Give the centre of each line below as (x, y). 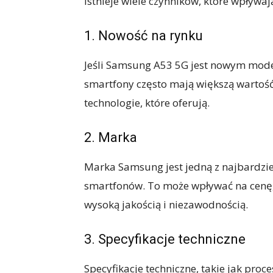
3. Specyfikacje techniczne (165, 239)
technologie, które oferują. (147, 103)
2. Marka (111, 137)
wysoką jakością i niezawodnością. (166, 204)
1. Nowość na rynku (144, 36)
